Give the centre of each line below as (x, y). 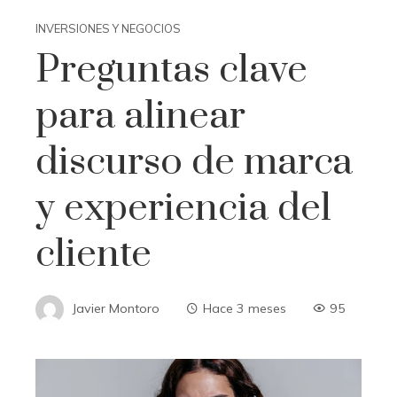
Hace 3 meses (245, 308)
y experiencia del (183, 209)
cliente (93, 255)
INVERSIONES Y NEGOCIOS (108, 29)
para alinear (140, 117)
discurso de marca (194, 163)
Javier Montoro (116, 308)
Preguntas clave (171, 70)
